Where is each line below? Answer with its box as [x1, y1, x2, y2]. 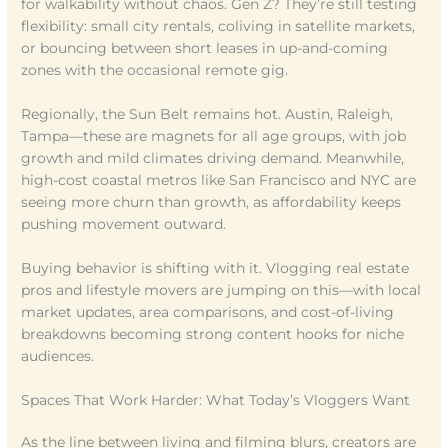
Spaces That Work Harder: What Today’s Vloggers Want [21, 391, 411, 408]
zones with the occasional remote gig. [21, 62, 289, 79]
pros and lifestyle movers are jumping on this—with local [21, 282, 422, 299]
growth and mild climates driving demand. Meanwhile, [21, 150, 405, 167]
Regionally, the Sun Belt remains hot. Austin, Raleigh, [21, 106, 394, 123]
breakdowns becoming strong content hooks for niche [21, 326, 405, 343]
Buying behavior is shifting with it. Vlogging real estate [21, 260, 410, 277]
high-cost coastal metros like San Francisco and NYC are [21, 172, 417, 189]
